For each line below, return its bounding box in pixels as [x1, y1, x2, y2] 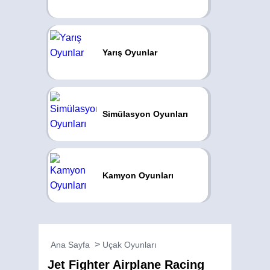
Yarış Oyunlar [102, 48, 157, 57]
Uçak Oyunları [102, 240, 157, 250]
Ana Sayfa [51, 240, 90, 250]
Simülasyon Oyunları [102, 109, 188, 119]
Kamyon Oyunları [102, 171, 174, 180]
